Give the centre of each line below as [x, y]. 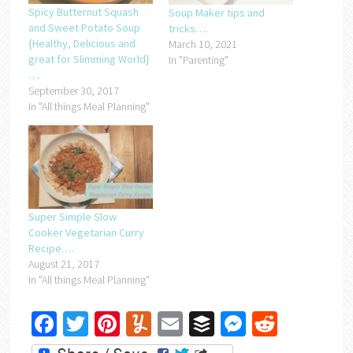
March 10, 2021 [203, 44]
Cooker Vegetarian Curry [86, 232]
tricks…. [188, 28]
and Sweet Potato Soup [84, 27]
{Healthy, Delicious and [82, 43]
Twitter [123, 323]
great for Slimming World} [89, 59]
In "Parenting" [198, 59]
